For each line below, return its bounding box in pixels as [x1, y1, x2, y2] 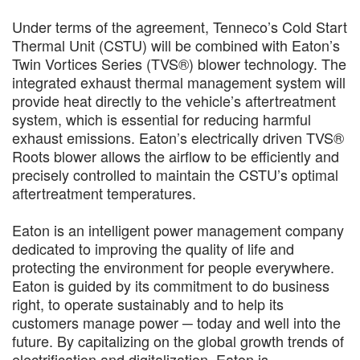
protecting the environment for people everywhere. [12, 256, 334, 277]
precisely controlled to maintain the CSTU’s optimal [12, 164, 338, 185]
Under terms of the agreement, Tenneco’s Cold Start [12, 16, 347, 37]
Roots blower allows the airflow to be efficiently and [12, 145, 339, 166]
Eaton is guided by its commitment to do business [12, 275, 329, 296]
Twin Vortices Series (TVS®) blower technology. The [12, 53, 346, 74]
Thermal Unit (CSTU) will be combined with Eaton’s [12, 35, 340, 55]
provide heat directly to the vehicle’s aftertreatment [12, 90, 336, 111]
